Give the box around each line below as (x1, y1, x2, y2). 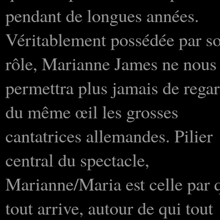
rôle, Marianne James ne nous (5, 51, 217, 75)
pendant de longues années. (5, 3, 199, 27)
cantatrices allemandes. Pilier (5, 123, 213, 147)
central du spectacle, (5, 147, 149, 171)
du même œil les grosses (5, 99, 178, 123)
